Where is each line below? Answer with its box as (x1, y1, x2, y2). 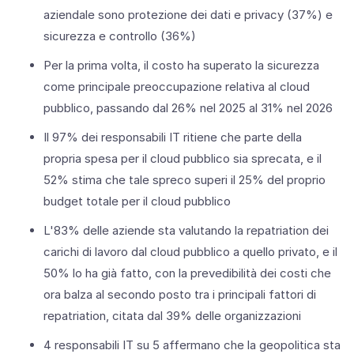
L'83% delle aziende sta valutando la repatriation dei (43, 222, 329, 238)
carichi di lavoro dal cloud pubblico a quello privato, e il (43, 243, 337, 259)
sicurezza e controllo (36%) (43, 28, 196, 43)
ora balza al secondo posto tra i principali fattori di (43, 286, 316, 302)
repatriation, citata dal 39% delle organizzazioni (43, 307, 301, 323)
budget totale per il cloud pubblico (43, 193, 231, 209)
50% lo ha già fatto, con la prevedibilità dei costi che (43, 265, 331, 281)
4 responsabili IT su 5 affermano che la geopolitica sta (43, 337, 341, 352)
